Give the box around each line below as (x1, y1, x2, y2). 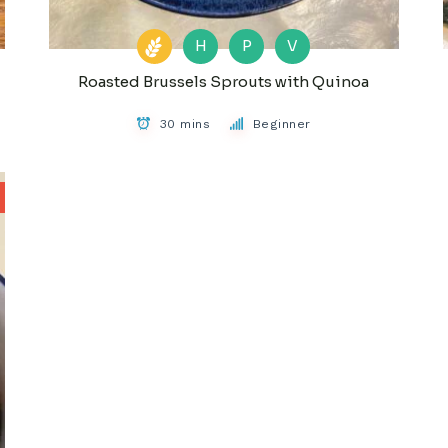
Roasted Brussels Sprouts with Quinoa (78, 71, 370, 91)
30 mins (159, 115, 211, 131)
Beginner (252, 115, 311, 131)
